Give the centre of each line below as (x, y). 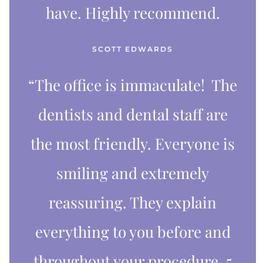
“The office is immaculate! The (133, 85)
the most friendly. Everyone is (133, 143)
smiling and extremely (133, 173)
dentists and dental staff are (133, 114)
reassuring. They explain (133, 202)
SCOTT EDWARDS (133, 49)
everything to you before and (133, 231)
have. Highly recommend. (133, 12)
